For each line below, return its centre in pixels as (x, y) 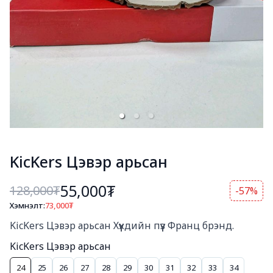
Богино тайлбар (48, 215)
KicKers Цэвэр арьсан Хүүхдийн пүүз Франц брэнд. (122, 226)
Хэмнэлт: (27, 206)
